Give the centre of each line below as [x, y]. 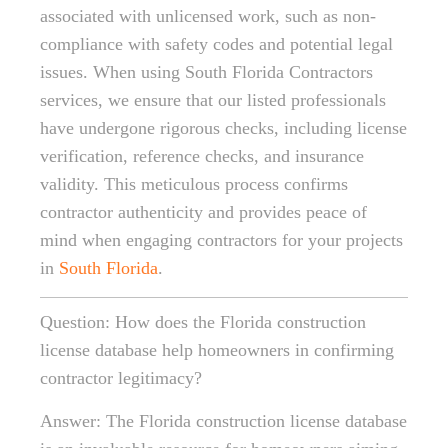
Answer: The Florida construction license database [223, 421]
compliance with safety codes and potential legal [216, 44]
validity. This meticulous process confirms [194, 184]
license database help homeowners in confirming [217, 350]
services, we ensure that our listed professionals [213, 100]
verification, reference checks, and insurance [202, 156]
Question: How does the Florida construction [203, 322]
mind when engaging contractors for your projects [221, 240]
